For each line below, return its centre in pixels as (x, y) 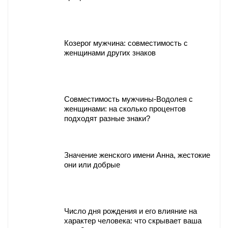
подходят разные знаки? (107, 118)
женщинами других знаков (110, 52)
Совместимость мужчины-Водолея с (129, 99)
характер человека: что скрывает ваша (133, 220)
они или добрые (92, 164)
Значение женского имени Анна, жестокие (137, 155)
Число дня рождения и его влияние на (131, 211)
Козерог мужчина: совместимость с (126, 43)
